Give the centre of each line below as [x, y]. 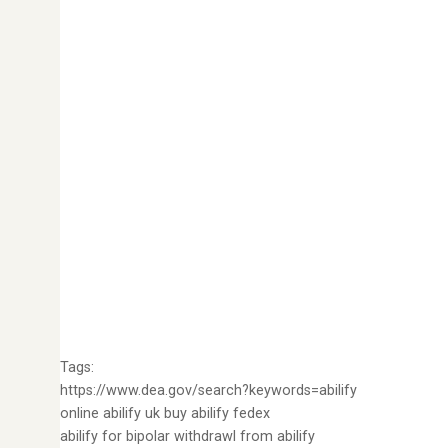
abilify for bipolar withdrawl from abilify [187, 436]
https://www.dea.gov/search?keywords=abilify [208, 390]
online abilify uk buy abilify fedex [165, 413]
